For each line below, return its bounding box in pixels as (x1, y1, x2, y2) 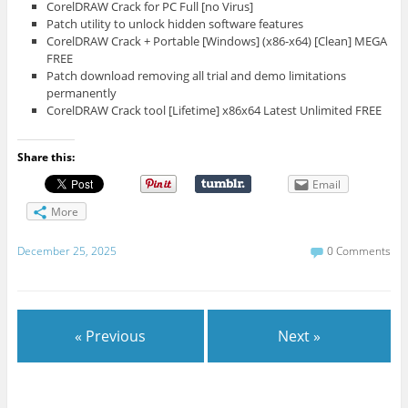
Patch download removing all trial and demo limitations (46, 67, 347, 85)
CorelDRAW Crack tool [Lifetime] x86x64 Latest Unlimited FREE (46, 102, 382, 119)
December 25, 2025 (16, 243, 117, 260)
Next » (278, 325, 321, 346)
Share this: (16, 148, 75, 165)
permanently (46, 85, 117, 102)
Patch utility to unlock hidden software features (46, 15, 304, 33)
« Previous (75, 325, 147, 346)
